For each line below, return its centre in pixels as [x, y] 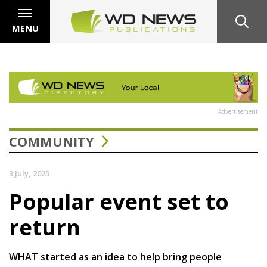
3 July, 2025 [29, 173]
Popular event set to [119, 201]
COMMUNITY [52, 141]
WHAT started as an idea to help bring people [115, 257]
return [45, 227]
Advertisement [238, 111]
